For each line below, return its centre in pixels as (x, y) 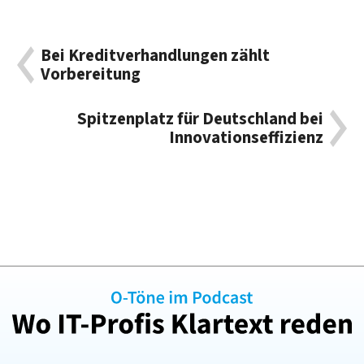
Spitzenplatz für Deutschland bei (200, 119)
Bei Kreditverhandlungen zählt (156, 56)
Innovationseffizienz (246, 137)
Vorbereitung (91, 75)
